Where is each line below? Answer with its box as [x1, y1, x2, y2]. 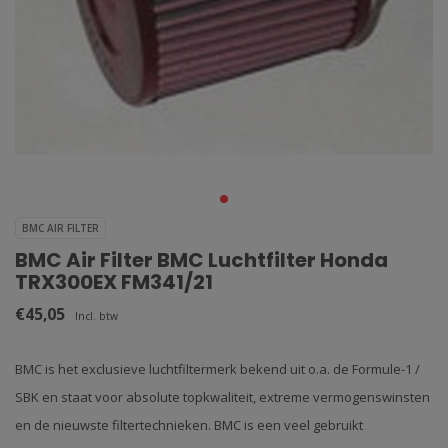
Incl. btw [75, 309, 118, 323]
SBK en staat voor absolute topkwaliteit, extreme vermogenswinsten [15, 388, 430, 406]
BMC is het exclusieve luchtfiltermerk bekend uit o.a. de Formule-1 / [15, 360, 420, 378]
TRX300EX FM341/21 [15, 268, 213, 296]
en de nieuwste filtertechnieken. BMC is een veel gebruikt [15, 416, 363, 434]
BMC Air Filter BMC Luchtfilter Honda [15, 246, 388, 274]
